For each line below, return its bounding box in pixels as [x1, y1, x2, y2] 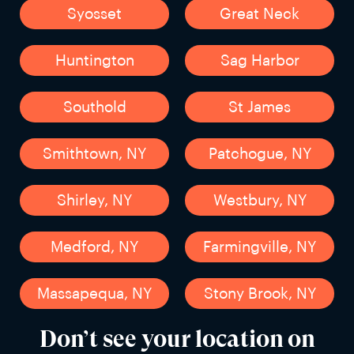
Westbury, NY [213, 192, 307, 208]
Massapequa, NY [37, 285, 152, 301]
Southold [62, 99, 126, 115]
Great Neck [220, 6, 299, 21]
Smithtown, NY [43, 145, 146, 161]
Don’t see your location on [39, 324, 315, 352]
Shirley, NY [57, 192, 132, 208]
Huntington [55, 52, 134, 68]
